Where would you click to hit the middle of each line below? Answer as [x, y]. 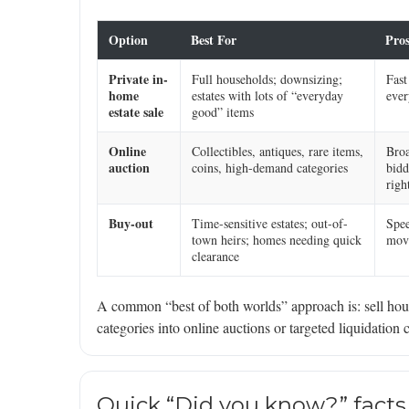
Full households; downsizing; [267, 79]
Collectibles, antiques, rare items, [278, 152]
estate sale [136, 112]
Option [128, 40]
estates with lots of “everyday [267, 96]
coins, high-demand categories [270, 168]
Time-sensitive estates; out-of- [270, 224]
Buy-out [131, 224]
